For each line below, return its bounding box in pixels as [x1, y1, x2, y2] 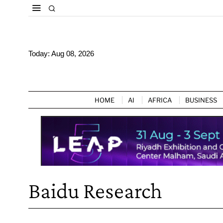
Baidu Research [28, 178, 162, 203]
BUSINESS [185, 96, 217, 104]
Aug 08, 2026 [51, 49, 94, 58]
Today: [28, 49, 51, 58]
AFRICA [148, 96, 172, 104]
